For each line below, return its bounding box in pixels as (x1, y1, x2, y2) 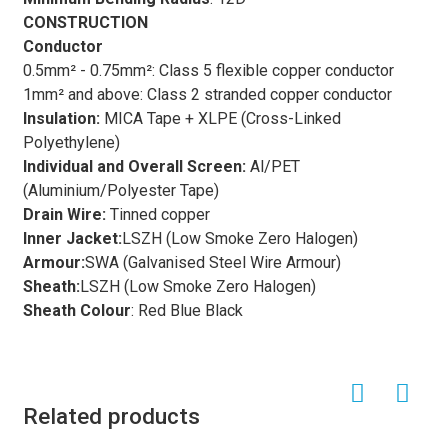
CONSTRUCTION (22, 13, 148, 32)
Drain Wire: (22, 205, 106, 224)
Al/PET (245, 157, 300, 176)
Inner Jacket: (22, 229, 122, 248)
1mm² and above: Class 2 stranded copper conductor (22, 85, 392, 104)
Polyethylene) (22, 133, 120, 152)
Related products (22, 403, 200, 430)
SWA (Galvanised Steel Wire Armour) (84, 253, 341, 272)
